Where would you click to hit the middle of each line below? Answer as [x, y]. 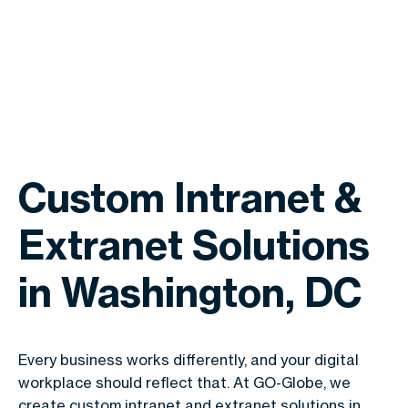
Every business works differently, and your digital [189, 360]
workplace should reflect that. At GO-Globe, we [184, 382]
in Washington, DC [190, 292]
